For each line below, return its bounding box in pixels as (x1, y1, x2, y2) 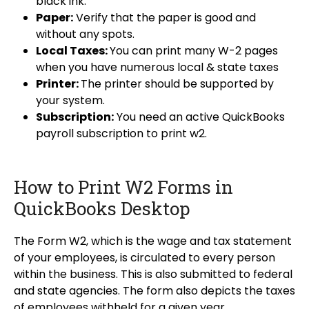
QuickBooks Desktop (14, 197, 190, 221)
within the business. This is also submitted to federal (14, 266, 292, 283)
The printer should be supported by (81, 76, 274, 92)
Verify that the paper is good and (73, 10, 256, 26)
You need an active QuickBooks (114, 109, 285, 126)
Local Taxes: (36, 43, 110, 59)
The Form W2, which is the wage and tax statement (14, 233, 292, 250)
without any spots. (36, 26, 134, 43)
